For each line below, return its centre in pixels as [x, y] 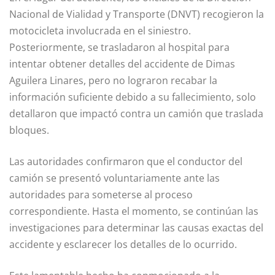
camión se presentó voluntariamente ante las [114, 178]
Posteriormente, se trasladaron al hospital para [119, 47]
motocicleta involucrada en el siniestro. [100, 30]
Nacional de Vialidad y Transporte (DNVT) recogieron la [137, 14]
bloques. [29, 130]
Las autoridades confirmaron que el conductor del [126, 161]
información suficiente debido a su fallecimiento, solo [133, 97]
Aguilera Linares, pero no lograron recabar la [113, 80]
